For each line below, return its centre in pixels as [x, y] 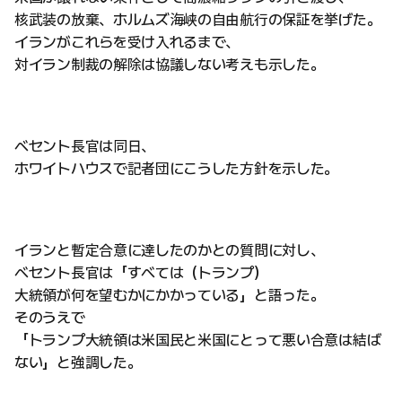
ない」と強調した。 [78, 363]
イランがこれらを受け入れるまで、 [127, 43]
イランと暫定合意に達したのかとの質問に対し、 [170, 251]
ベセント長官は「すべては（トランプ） [141, 273]
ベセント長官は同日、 [85, 147]
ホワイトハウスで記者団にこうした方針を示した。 [177, 169]
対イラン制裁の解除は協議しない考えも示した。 [170, 65]
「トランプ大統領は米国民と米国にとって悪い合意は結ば [198, 341]
